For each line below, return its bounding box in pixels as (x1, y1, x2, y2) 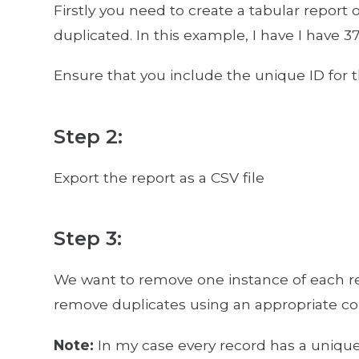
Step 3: (53, 226, 122, 251)
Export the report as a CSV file (53, 168, 264, 186)
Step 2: (53, 123, 123, 148)
